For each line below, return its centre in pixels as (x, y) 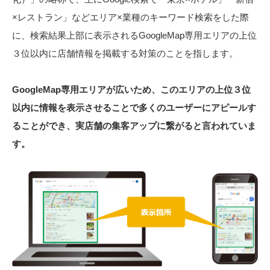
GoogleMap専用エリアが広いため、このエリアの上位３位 (131, 90)
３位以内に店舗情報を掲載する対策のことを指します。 (125, 54)
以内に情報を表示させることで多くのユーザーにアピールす (134, 108)
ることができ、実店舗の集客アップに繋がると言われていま (134, 126)
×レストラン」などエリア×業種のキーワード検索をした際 (130, 17)
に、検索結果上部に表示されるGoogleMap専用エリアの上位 (134, 36)
